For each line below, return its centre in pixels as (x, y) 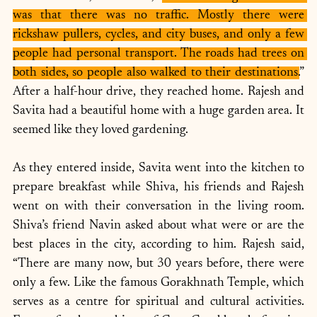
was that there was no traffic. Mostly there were (158, 16)
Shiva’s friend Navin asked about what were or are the (158, 226)
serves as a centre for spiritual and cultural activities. (158, 302)
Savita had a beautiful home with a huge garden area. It (158, 111)
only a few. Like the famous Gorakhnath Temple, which (158, 283)
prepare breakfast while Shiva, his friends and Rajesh (158, 188)
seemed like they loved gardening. (100, 130)
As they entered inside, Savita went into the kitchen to (158, 168)
